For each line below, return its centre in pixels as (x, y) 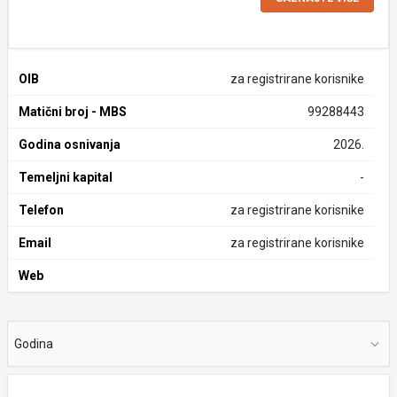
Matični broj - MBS (73, 112)
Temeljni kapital (66, 177)
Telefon (41, 210)
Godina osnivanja (70, 144)
